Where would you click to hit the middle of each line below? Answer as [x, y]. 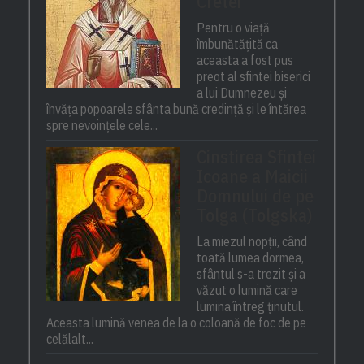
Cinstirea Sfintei [257, 157]
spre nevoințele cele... [102, 126]
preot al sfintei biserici [254, 77]
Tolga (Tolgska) [255, 215]
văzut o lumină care [247, 290]
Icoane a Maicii [253, 176]
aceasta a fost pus [245, 61]
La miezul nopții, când [252, 242]
